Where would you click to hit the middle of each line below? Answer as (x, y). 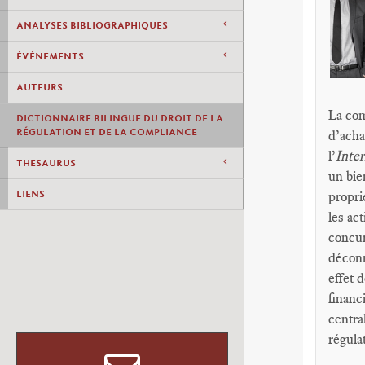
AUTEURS (40, 87)
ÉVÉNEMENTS (50, 56)
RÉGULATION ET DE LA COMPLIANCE (107, 132)
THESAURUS (46, 163)
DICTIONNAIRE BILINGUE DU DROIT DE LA (120, 118)
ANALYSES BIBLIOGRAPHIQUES (92, 25)
